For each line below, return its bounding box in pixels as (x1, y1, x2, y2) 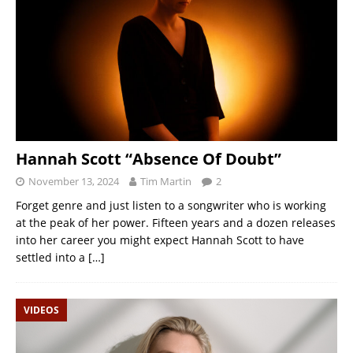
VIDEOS (24, 303, 59, 317)
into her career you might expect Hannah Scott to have (16, 232, 304, 247)
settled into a (16, 249, 88, 265)
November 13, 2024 (28, 173, 119, 188)
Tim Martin (140, 173, 191, 188)
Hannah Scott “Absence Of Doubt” (16, 147, 281, 169)
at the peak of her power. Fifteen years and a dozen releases (16, 214, 336, 230)
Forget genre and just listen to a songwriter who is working (16, 197, 326, 213)
